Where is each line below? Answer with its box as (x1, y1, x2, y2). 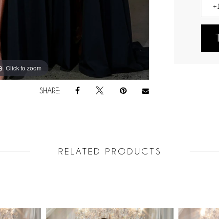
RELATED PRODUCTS (58, 146, 161, 157)
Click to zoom (6, 63, 42, 72)
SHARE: (39, 87, 60, 95)
